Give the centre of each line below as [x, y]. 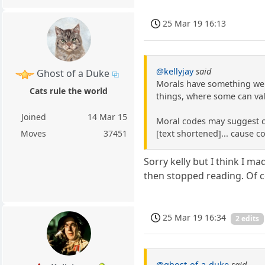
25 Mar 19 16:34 [195, 217]
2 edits [248, 218]
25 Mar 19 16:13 [195, 24]
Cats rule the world [69, 91]
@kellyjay [175, 71]
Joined [33, 117]
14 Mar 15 [108, 117]
